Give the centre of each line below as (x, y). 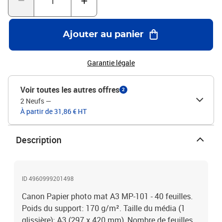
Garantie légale (111, 63)
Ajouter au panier (103, 35)
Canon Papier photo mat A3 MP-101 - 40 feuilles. (107, 196)
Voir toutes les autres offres (70, 90)
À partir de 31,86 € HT (54, 111)
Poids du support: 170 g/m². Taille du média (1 (104, 208)
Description (39, 140)
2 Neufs (32, 101)
